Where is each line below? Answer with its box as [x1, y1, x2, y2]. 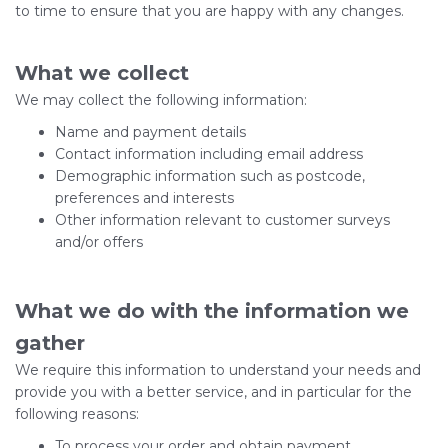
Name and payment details [55, 123, 246, 141]
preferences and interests [55, 189, 234, 207]
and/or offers [55, 233, 143, 251]
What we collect [15, 61, 189, 85]
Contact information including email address [55, 145, 363, 163]
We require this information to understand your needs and [15, 361, 421, 379]
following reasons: [15, 405, 139, 423]
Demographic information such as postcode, [55, 167, 365, 185]
